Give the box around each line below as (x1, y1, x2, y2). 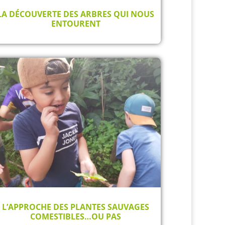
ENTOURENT (51, 18, 100, 29)
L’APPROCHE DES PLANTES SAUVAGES (2, 201, 150, 213)
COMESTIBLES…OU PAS (30, 211, 122, 222)
